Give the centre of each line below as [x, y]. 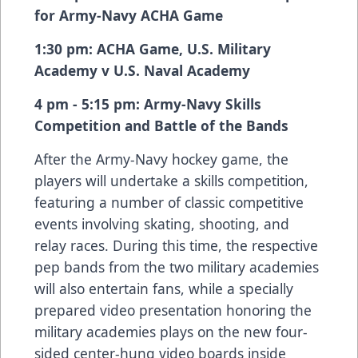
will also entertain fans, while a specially [164, 289]
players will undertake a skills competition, [171, 181]
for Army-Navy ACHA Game [129, 16]
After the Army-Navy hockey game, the [161, 159]
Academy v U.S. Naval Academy [142, 71]
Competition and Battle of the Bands [161, 126]
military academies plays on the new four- [171, 332]
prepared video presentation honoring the [173, 310]
